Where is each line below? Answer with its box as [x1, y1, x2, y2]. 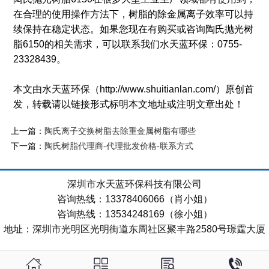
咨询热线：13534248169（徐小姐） [56, 209, 213, 220]
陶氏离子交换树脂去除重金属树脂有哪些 [44, 127, 196, 136]
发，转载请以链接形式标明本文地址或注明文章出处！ [13, 99, 244, 110]
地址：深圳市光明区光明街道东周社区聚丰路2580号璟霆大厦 [4, 224, 265, 235]
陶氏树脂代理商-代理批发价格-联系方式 [44, 142, 193, 151]
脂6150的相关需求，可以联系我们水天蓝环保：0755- [13, 39, 242, 50]
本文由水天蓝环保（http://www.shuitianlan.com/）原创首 [13, 84, 254, 95]
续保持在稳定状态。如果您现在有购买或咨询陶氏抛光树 [13, 24, 253, 35]
